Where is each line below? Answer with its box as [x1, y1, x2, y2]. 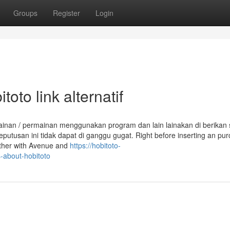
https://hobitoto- [70, 140, 121, 150]
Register [53, 8, 80, 18]
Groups [13, 8, 37, 18]
